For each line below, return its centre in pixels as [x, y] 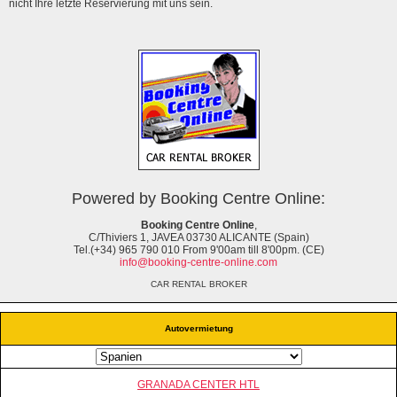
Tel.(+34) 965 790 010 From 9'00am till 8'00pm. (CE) [198, 249]
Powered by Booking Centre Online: [198, 198]
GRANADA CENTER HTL [198, 384]
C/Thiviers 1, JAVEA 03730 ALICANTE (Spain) [198, 237]
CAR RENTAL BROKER [198, 284]
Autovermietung [198, 328]
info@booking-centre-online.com [198, 262]
